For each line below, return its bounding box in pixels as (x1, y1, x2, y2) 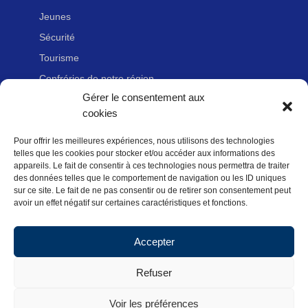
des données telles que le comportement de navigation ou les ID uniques (14, 173, 286, 183)
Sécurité (38, 32, 75, 43)
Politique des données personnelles (38, 221, 194, 233)
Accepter (133, 235, 175, 247)
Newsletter (38, 180, 85, 192)
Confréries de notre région (38, 73, 154, 85)
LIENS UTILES (38, 117, 122, 131)
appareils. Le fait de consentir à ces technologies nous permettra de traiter (14, 161, 289, 170)
